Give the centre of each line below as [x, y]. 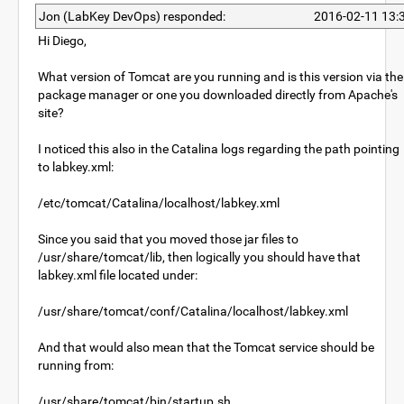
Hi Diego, [62, 41]
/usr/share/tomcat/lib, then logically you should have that [199, 257]
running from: [76, 365]
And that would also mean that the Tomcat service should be [206, 347]
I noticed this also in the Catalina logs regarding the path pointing [219, 149]
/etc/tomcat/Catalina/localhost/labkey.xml [159, 203]
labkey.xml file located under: [118, 275]
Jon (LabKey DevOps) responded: [132, 16]
